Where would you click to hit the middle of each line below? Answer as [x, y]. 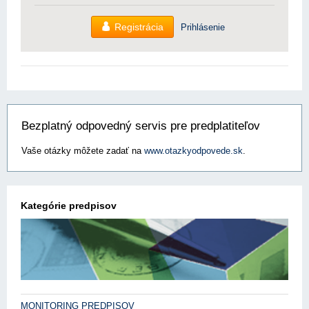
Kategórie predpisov [69, 206]
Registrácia [139, 27]
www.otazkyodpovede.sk [193, 151]
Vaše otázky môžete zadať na [83, 151]
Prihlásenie [203, 27]
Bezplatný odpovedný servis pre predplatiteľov [141, 126]
